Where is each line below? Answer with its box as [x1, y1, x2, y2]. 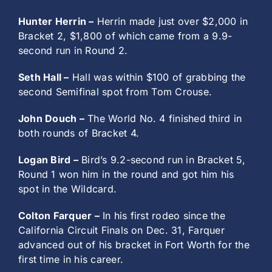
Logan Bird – [18, 154, 78, 166]
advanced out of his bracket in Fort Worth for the [18, 239, 250, 251]
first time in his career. [18, 253, 124, 266]
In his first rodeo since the [99, 209, 225, 222]
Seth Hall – [18, 71, 69, 84]
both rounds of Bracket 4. [18, 127, 140, 140]
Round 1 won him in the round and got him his [18, 168, 234, 181]
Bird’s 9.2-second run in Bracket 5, [78, 154, 246, 166]
